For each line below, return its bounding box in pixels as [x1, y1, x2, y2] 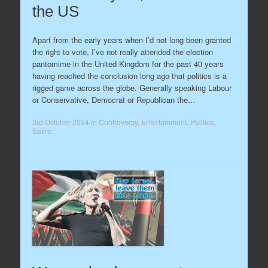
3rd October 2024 [32, 117, 89, 127]
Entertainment [141, 117, 187, 127]
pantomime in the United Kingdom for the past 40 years [32, 57, 224, 69]
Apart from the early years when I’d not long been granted [32, 33, 231, 45]
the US [32, 2, 79, 20]
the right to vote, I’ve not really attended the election [32, 45, 213, 57]
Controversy [98, 117, 138, 127]
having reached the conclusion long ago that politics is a [32, 69, 227, 81]
